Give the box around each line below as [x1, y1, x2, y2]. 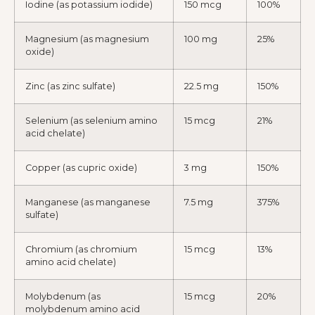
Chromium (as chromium [25, 244, 137, 255]
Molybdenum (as [25, 291, 101, 302]
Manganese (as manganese [25, 197, 150, 207]
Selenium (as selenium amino [25, 115, 157, 126]
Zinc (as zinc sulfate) [25, 81, 115, 91]
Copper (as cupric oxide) [25, 162, 137, 173]
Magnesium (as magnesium [25, 34, 149, 44]
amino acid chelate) [25, 257, 116, 267]
